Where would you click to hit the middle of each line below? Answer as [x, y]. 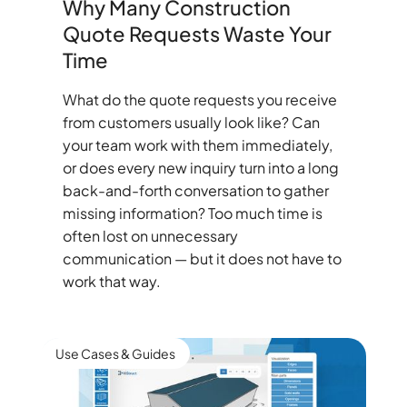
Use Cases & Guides [115, 354]
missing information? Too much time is [192, 213]
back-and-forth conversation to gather [195, 191]
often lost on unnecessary [150, 236]
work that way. [111, 282]
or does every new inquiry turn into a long [200, 168]
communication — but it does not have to [202, 259]
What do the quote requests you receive [199, 100]
